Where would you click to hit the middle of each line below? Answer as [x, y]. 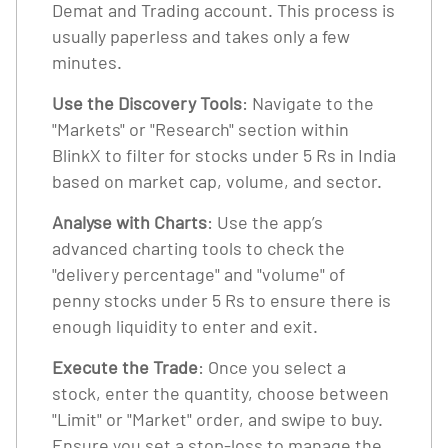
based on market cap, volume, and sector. [217, 181]
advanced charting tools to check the [198, 248]
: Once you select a [272, 367]
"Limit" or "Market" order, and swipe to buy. [217, 419]
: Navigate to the [308, 103]
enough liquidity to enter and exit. [185, 326]
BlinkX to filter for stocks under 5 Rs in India [224, 155]
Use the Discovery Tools [147, 103]
